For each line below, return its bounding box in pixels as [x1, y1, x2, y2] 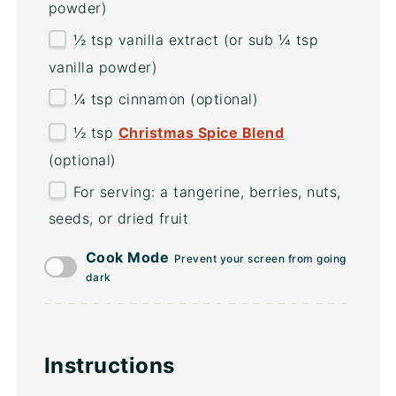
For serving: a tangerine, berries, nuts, [72, 182, 341, 201]
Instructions [43, 353, 175, 379]
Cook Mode [85, 248, 170, 267]
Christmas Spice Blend [118, 124, 285, 142]
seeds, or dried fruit [48, 209, 189, 228]
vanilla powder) [48, 57, 158, 76]
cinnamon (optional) [113, 89, 259, 108]
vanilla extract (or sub [113, 31, 278, 49]
